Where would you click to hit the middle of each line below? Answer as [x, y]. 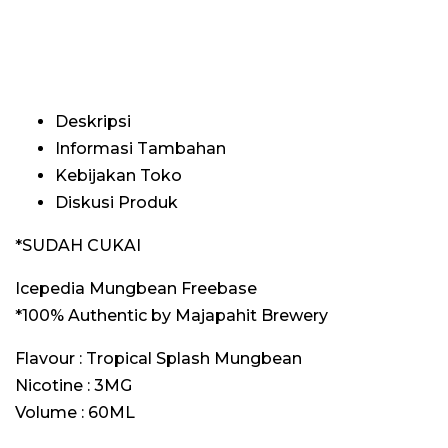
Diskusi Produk [116, 202]
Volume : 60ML [75, 412]
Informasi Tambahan [140, 148]
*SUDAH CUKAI [78, 245]
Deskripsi [93, 121]
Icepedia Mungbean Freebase [136, 288]
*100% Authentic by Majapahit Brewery [171, 315]
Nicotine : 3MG [73, 385]
